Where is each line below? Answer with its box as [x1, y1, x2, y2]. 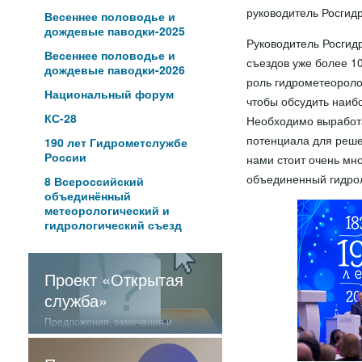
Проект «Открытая [44, 267, 183, 291]
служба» [44, 288, 107, 312]
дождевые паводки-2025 [44, 23, 185, 39]
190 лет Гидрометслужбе [44, 134, 187, 150]
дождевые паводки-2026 [44, 61, 185, 78]
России [44, 149, 86, 165]
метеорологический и [44, 202, 170, 218]
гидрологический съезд [44, 217, 182, 233]
